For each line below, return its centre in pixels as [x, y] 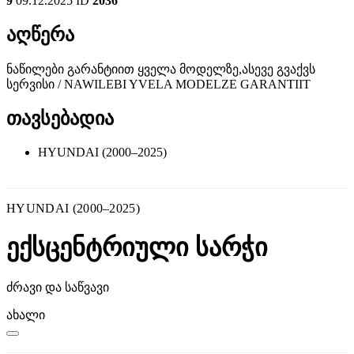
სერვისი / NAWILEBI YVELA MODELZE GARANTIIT [158, 84]
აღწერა [40, 34]
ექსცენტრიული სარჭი [137, 248]
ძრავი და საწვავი [58, 287]
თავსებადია [60, 118]
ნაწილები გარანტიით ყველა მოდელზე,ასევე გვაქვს [161, 69]
